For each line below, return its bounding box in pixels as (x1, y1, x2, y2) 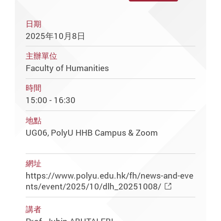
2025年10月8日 (26, 30, 86, 41)
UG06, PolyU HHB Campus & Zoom (26, 126, 158, 138)
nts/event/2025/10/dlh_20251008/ (26, 180, 162, 192)
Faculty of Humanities (26, 62, 110, 74)
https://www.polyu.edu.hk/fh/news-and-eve (26, 169, 194, 181)
